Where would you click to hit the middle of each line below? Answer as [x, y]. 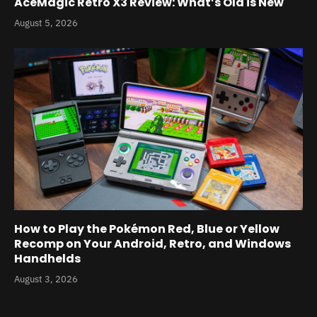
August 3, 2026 [46, 279]
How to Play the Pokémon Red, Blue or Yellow [147, 229]
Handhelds [47, 259]
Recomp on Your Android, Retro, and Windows [152, 244]
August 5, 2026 [46, 23]
